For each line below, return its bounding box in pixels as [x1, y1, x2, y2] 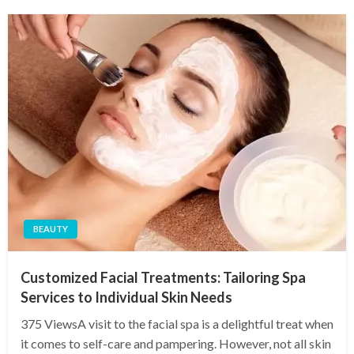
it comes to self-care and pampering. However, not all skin [21, 336, 331, 352]
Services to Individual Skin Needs [21, 288, 232, 307]
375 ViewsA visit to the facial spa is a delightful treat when [21, 316, 333, 332]
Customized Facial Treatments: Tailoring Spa [21, 269, 306, 287]
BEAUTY [33, 224, 68, 235]
